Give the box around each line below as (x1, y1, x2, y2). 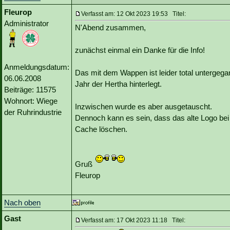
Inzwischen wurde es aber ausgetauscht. (75, 102, 212, 111)
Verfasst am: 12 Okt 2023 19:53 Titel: (81, 10, 186, 18)
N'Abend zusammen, (75, 23, 146, 32)
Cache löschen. (75, 125, 127, 134)
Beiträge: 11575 (4, 85, 56, 94)
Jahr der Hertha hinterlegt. (75, 80, 162, 89)
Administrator (4, 19, 49, 28)
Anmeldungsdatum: (4, 63, 69, 72)
